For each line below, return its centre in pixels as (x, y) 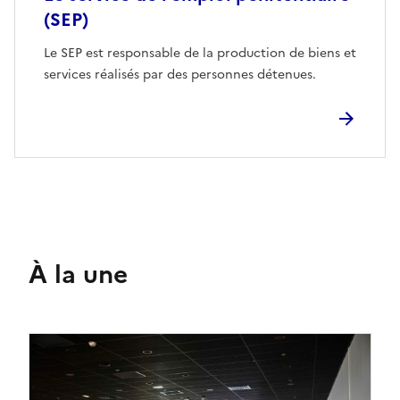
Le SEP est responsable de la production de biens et (200, 54)
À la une (78, 275)
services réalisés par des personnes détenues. (180, 75)
